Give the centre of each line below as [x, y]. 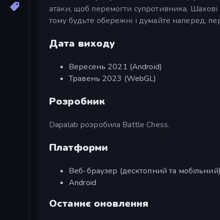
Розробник [77, 101]
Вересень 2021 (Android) [116, 67]
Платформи [79, 147]
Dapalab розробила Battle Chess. [110, 124]
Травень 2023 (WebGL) [113, 78]
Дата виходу [82, 43]
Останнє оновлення [99, 203]
